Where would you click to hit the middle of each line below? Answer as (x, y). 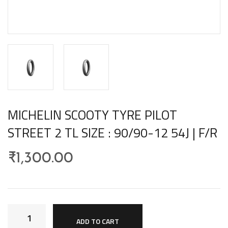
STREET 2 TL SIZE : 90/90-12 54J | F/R (112, 133)
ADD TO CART (98, 221)
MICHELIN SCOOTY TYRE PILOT (92, 115)
